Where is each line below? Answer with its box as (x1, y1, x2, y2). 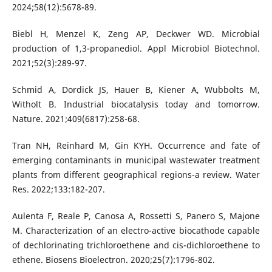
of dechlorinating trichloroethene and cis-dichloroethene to (12, 239, 260, 251)
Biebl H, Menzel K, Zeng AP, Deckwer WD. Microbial (12, 28, 260, 40)
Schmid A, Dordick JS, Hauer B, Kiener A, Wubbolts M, (12, 84, 260, 96)
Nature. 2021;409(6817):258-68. (12, 113, 140, 125)
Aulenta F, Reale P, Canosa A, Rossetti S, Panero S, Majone (12, 210, 260, 222)
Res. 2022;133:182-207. (12, 183, 105, 195)
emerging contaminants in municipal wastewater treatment (12, 154, 260, 166)
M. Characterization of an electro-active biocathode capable (12, 225, 260, 237)
